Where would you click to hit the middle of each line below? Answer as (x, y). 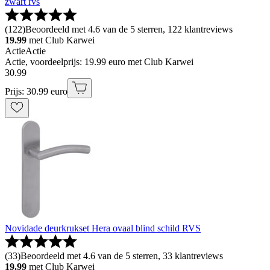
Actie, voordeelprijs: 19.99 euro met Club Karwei (99, 62)
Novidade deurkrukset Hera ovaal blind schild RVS (103, 228)
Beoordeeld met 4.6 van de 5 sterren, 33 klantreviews (122, 256)
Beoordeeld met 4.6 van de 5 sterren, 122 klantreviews (129, 30)
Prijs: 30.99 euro (36, 92)
